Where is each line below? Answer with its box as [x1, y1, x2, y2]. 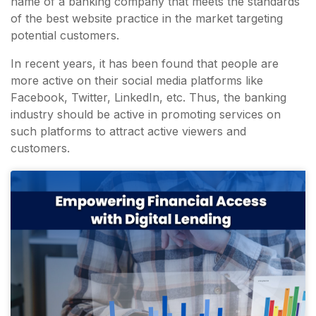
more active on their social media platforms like [11, 73, 263, 88]
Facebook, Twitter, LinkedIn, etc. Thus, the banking [11, 90, 286, 105]
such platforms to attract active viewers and [11, 124, 246, 139]
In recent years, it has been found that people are [11, 56, 279, 71]
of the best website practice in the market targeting [11, 11, 283, 26]
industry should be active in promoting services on [11, 107, 281, 122]
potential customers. [11, 28, 119, 43]
